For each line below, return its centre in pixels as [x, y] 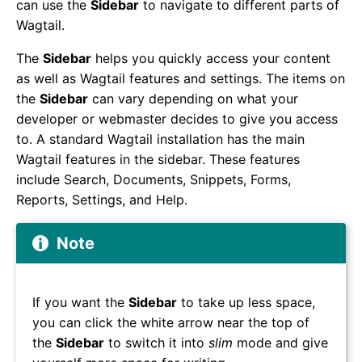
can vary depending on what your [193, 99]
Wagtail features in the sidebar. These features [158, 160]
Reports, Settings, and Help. [102, 200]
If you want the [80, 303]
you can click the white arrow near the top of [171, 323]
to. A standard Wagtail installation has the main [160, 139]
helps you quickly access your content [211, 59]
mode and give [280, 343]
